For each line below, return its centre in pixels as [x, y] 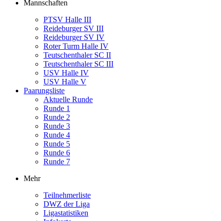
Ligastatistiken [66, 213]
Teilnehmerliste [67, 195]
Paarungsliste [44, 91]
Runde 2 [57, 117]
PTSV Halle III [67, 20]
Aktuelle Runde [68, 100]
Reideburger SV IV [74, 37]
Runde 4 [57, 135]
